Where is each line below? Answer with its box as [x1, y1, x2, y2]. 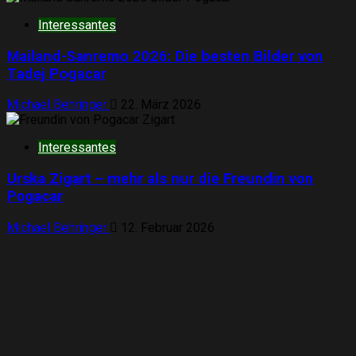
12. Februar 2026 [118, 219, 215, 235]
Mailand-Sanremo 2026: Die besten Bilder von [6, 47, 323, 65]
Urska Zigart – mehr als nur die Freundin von [6, 170, 313, 188]
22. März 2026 [118, 97, 201, 113]
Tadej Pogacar [6, 64, 106, 83]
